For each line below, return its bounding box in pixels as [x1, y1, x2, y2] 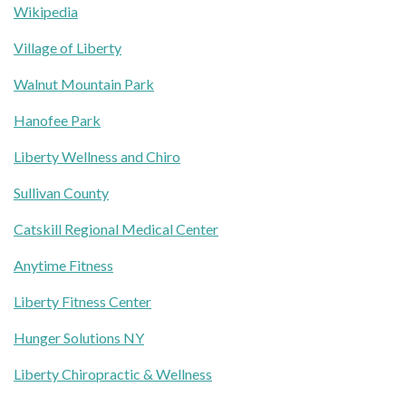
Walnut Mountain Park [14, 75, 154, 93]
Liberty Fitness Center [14, 293, 151, 311]
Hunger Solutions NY [14, 329, 144, 347]
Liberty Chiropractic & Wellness [14, 365, 212, 383]
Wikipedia [14, 3, 78, 21]
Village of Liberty [14, 39, 121, 57]
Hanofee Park [14, 111, 101, 130]
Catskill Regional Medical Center [14, 220, 218, 238]
